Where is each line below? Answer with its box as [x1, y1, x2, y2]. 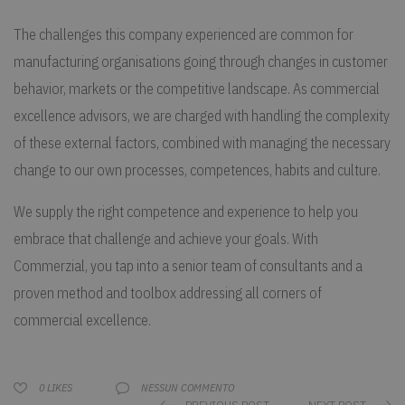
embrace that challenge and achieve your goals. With [14, 229, 318, 248]
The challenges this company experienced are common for [14, 24, 353, 43]
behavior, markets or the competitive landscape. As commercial [14, 79, 380, 98]
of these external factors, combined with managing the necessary [14, 133, 391, 152]
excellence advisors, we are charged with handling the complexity [14, 106, 390, 125]
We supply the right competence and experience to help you [14, 202, 358, 221]
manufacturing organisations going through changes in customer [14, 52, 388, 71]
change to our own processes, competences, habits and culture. [14, 160, 381, 179]
